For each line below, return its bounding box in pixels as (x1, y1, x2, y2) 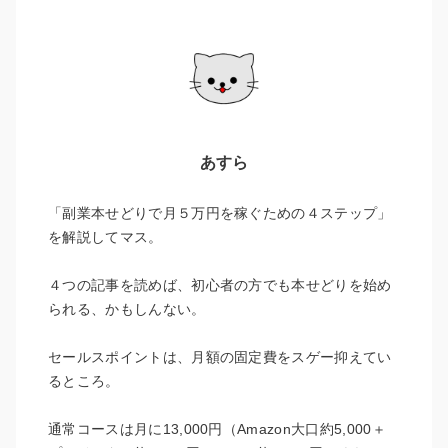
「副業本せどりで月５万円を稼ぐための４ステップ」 (48, 205, 392, 222)
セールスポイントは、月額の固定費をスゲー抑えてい (48, 349, 392, 366)
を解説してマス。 (48, 229, 163, 246)
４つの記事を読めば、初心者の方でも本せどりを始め (48, 277, 392, 294)
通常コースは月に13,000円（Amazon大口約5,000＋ (48, 421, 386, 438)
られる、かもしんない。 (48, 301, 206, 318)
